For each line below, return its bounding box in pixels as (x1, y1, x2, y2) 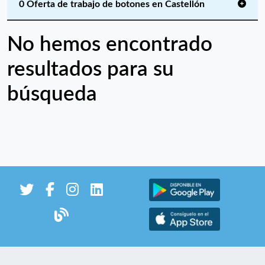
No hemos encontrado (7, 34, 212, 55)
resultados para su (7, 59, 174, 80)
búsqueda (7, 84, 97, 105)
